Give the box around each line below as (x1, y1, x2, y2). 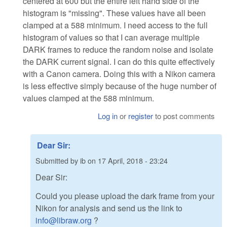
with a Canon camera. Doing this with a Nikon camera (23, 67, 215, 80)
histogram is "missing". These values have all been (23, 7, 206, 19)
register (128, 110, 154, 122)
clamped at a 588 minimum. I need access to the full (23, 19, 208, 31)
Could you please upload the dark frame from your (35, 190, 214, 202)
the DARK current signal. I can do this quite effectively (23, 55, 215, 67)
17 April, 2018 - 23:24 (98, 155, 168, 166)
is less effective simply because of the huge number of (23, 80, 216, 92)
